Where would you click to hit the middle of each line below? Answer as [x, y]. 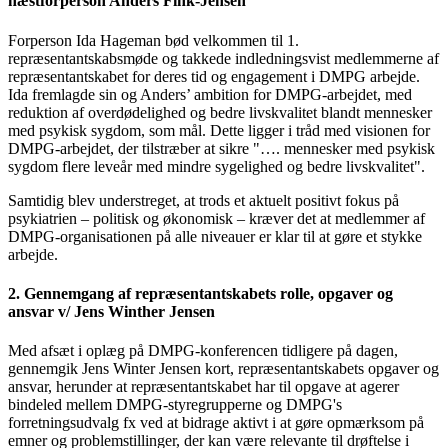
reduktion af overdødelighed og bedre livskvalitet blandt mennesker [220, 112]
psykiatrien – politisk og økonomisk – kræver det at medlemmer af [216, 218]
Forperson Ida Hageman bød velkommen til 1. [153, 40]
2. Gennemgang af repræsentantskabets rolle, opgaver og [200, 293]
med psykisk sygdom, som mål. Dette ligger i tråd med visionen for [219, 130]
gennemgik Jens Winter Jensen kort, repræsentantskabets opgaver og [223, 369]
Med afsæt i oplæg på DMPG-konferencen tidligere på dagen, [203, 351]
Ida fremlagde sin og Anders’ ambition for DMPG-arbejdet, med [210, 94]
